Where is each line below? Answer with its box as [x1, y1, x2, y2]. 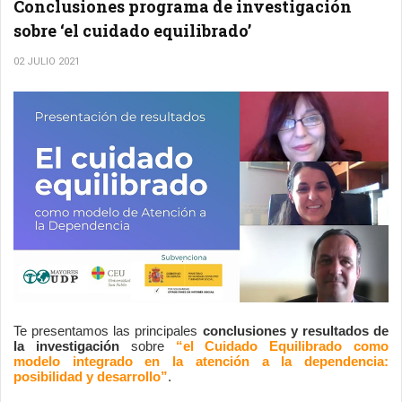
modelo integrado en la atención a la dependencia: [13, 354, 389, 369]
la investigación [13, 338, 119, 354]
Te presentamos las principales [13, 323, 203, 338]
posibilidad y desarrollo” [13, 369, 168, 384]
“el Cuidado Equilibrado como [175, 338, 389, 354]
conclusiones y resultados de [202, 323, 389, 338]
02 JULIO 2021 [13, 55, 80, 67]
